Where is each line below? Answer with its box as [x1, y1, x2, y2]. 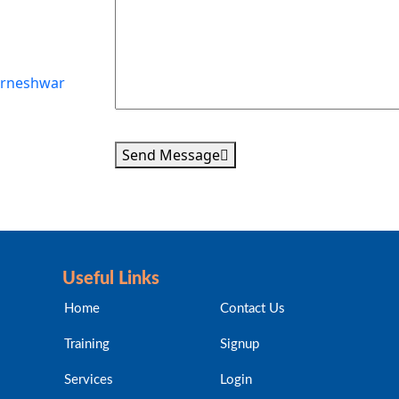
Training [64, 338, 110, 351]
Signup [220, 338, 260, 351]
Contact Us [220, 302, 286, 315]
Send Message [121, 145, 220, 165]
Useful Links [62, 270, 160, 288]
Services [64, 373, 114, 387]
